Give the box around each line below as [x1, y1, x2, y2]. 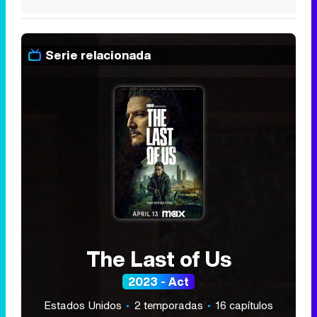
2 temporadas [134, 297, 203, 313]
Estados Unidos [44, 297, 125, 313]
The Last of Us [86, 243, 231, 275]
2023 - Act [128, 273, 189, 291]
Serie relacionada [45, 46, 151, 64]
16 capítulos [215, 297, 273, 313]
